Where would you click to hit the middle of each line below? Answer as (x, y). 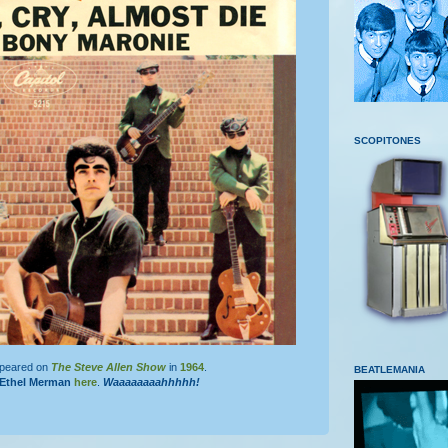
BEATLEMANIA (389, 369)
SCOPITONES (387, 140)
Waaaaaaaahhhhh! (151, 381)
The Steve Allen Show (108, 366)
